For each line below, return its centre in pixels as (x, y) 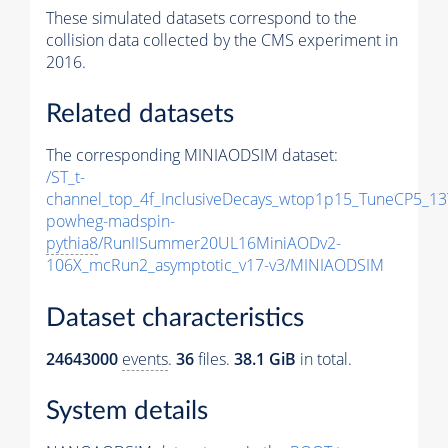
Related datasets (140, 114)
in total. (324, 358)
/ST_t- (65, 177)
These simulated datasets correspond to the (201, 17)
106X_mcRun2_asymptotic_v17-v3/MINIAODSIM (215, 265)
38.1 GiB (265, 358)
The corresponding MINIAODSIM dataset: (192, 155)
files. (214, 358)
